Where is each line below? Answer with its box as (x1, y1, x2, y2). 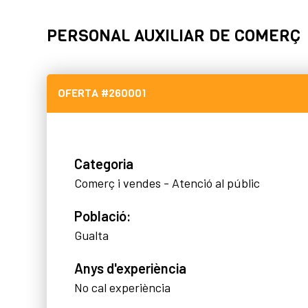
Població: (74, 208, 131, 224)
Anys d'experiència (74, 260, 186, 276)
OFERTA (58, 86, 101, 100)
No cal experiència (74, 280, 170, 295)
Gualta (74, 228, 109, 243)
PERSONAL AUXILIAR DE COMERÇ (47, 25, 300, 47)
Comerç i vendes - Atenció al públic (74, 175, 260, 190)
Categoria (74, 155, 133, 172)
